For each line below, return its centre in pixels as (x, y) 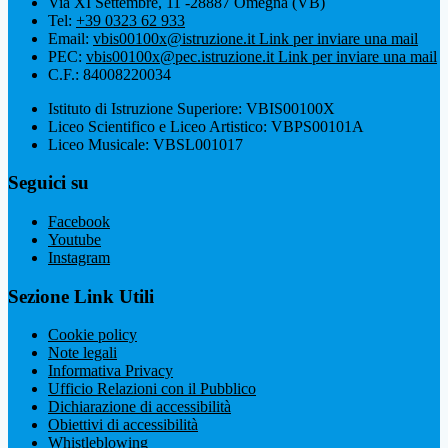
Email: (70, 38)
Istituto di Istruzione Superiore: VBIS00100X (191, 108)
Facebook (79, 221)
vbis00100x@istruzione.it (176, 38)
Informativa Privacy (110, 371)
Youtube (74, 239)
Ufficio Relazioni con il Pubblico (152, 389)
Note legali (82, 353)
